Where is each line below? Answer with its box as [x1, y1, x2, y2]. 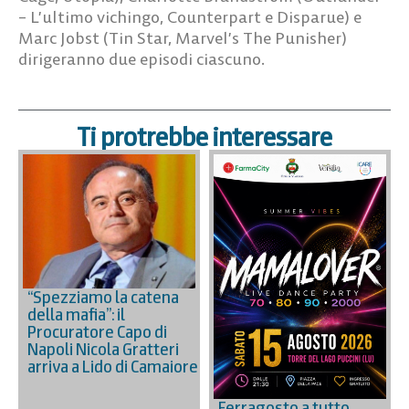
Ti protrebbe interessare [77, 119, 332, 154]
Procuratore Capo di [27, 320, 167, 344]
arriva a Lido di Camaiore [27, 355, 198, 379]
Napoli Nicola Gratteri [27, 338, 179, 362]
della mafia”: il [27, 303, 125, 327]
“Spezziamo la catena [27, 286, 179, 309]
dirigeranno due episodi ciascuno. [18, 47, 265, 69]
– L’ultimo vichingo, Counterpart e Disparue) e [18, 5, 362, 27]
